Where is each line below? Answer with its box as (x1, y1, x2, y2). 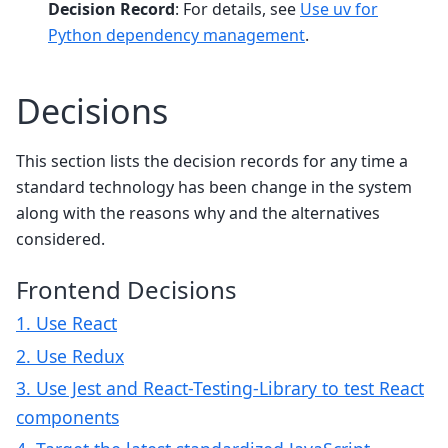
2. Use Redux (16, 343, 124, 368)
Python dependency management (48, 24, 305, 47)
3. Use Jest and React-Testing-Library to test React (16, 375, 424, 400)
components (16, 404, 119, 429)
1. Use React (16, 311, 117, 336)
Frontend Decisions (16, 273, 237, 307)
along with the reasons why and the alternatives (16, 201, 380, 224)
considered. (16, 227, 105, 250)
